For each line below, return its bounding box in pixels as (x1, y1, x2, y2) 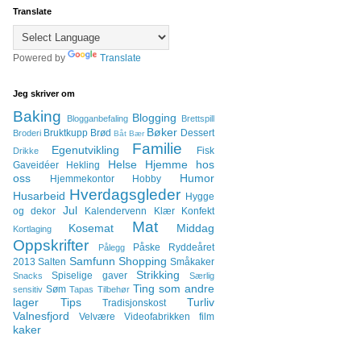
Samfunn (68, 255, 115, 268)
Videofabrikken (124, 311, 190, 322)
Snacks (13, 271, 43, 280)
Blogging (132, 111, 176, 124)
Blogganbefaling (67, 114, 128, 123)
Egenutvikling (51, 143, 119, 156)
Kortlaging (13, 224, 52, 234)
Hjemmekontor (49, 173, 114, 185)
